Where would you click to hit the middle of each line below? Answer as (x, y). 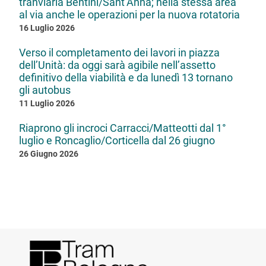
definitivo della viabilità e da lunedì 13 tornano (126, 77)
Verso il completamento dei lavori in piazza (119, 52)
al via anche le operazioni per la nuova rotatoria (129, 14)
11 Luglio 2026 (47, 103)
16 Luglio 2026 (47, 28)
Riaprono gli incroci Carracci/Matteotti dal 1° (123, 128)
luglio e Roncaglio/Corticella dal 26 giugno (117, 140)
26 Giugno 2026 (49, 154)
